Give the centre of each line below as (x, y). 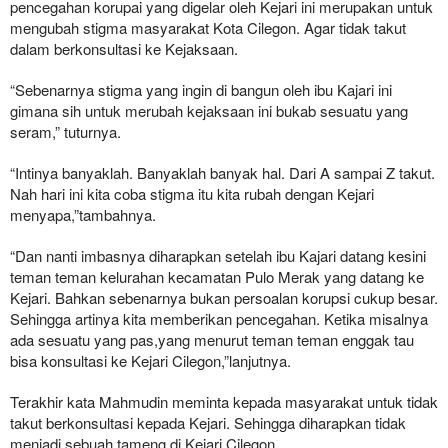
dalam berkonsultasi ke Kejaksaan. (124, 48)
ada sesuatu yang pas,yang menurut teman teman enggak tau (212, 339)
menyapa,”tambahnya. (85, 214)
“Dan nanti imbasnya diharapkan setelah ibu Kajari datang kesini (218, 255)
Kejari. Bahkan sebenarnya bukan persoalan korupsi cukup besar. (224, 297)
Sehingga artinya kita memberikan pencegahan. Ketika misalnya (219, 318)
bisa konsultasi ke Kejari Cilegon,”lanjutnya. (150, 360)
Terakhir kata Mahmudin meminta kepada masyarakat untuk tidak (224, 401)
